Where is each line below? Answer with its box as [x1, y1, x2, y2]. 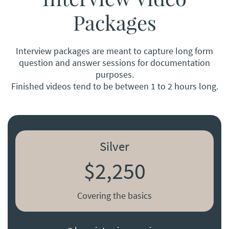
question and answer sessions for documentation [19, 57, 210, 69]
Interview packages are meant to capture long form [16, 45, 213, 57]
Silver [100, 138, 129, 155]
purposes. [95, 68, 134, 81]
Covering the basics [77, 190, 152, 202]
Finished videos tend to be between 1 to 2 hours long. [11, 80, 218, 93]
